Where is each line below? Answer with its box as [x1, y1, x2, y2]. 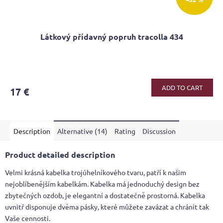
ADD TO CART [162, 83, 203, 92]
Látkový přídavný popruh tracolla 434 [40, 31, 183, 42]
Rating [114, 126, 135, 136]
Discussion [142, 126, 176, 136]
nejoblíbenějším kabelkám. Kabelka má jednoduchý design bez [5, 179, 200, 189]
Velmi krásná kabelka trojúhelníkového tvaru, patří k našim [5, 168, 186, 177]
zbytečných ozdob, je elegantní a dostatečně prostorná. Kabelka [5, 191, 205, 200]
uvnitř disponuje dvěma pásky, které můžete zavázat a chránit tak [5, 202, 209, 212]
